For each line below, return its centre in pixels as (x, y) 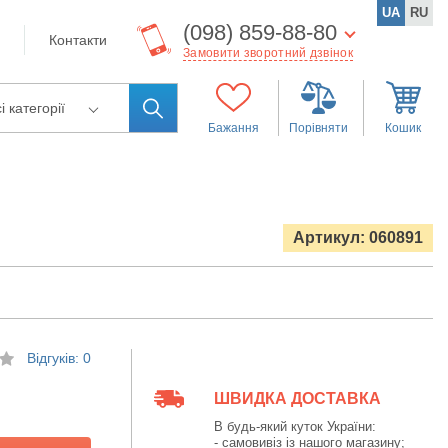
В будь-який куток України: (294, 426)
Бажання (233, 128)
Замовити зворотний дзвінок (268, 52)
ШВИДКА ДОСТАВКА (297, 398)
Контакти (78, 40)
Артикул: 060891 (358, 237)
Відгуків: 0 (58, 358)
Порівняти (318, 128)
